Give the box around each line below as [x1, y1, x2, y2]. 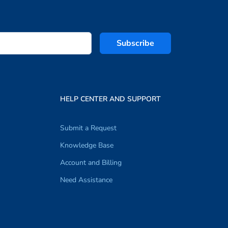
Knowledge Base [60, 140, 113, 150]
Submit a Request [60, 123, 117, 133]
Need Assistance [60, 175, 112, 185]
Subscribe [117, 38, 154, 49]
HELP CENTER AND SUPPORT [60, 94, 161, 104]
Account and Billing [60, 158, 122, 167]
